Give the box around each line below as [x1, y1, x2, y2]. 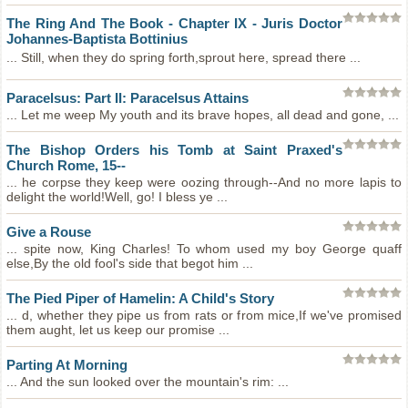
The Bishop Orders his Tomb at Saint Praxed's [6, 142, 342, 158]
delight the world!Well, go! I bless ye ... [6, 189, 228, 204]
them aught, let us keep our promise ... [6, 322, 229, 337]
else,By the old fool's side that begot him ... [6, 256, 253, 270]
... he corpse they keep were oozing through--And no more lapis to [6, 175, 402, 189]
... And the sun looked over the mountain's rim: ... [6, 374, 289, 389]
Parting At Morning [6, 357, 127, 372]
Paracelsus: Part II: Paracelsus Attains [6, 90, 249, 106]
